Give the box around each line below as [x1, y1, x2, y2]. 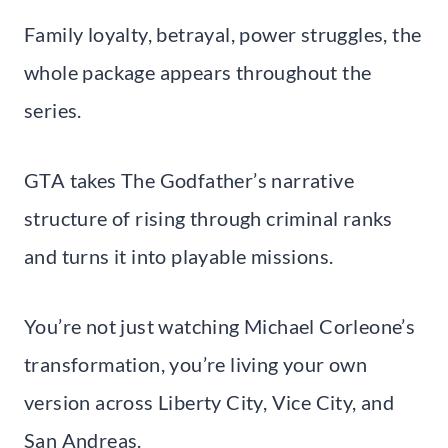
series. [24, 97, 82, 122]
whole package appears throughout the [24, 59, 372, 84]
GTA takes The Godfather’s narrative [24, 167, 354, 192]
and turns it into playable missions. [24, 243, 334, 268]
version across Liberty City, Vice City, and [24, 389, 395, 414]
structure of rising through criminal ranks [24, 205, 393, 230]
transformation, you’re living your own [24, 351, 368, 376]
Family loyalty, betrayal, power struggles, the [24, 21, 422, 46]
